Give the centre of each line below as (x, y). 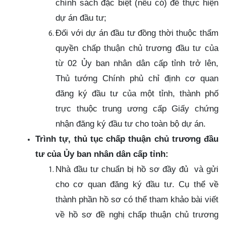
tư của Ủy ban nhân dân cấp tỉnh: (102, 154)
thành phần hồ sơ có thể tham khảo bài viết (137, 199)
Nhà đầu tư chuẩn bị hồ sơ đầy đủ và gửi (137, 169)
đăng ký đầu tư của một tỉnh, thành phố (137, 93)
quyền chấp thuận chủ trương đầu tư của (137, 48)
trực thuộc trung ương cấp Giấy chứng (137, 108)
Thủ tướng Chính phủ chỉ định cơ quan (137, 78)
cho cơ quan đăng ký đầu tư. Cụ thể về (137, 184)
